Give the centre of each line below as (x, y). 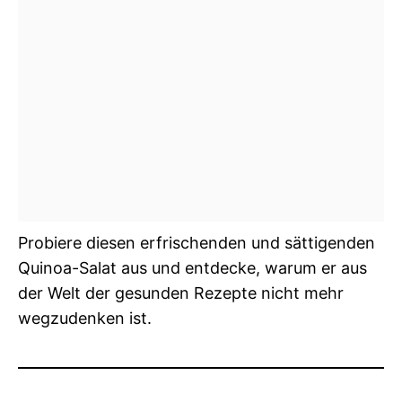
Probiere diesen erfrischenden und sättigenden (197, 242)
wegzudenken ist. (85, 318)
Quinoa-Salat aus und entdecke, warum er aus (192, 267)
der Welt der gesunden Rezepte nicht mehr (181, 293)
